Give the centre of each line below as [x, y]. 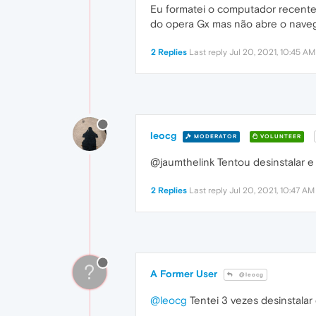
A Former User [184, 274]
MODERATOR [214, 136]
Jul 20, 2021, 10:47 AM [272, 191]
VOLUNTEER [280, 136]
